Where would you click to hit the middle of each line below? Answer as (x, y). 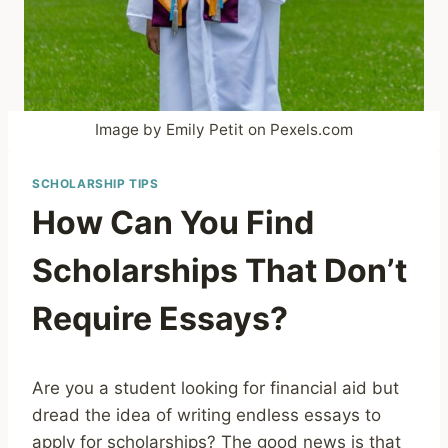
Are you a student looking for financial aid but (215, 387)
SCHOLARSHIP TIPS (95, 183)
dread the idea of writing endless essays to (206, 414)
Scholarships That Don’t (219, 270)
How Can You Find (173, 222)
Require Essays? (160, 318)
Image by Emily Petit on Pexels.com (224, 130)
